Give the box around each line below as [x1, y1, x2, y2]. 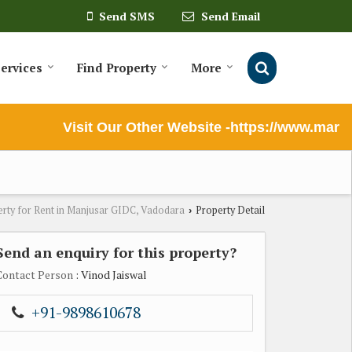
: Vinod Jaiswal [73, 266, 147, 282]
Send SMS [99, 9, 155, 24]
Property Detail [193, 203, 265, 217]
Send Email [201, 9, 260, 24]
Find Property [77, 59, 156, 75]
